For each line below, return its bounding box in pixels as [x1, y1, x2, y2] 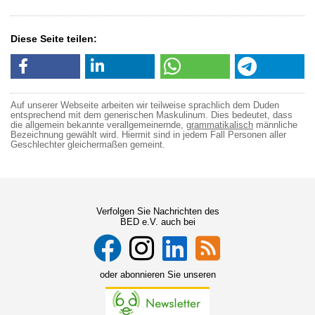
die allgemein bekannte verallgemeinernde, [11, 120, 186, 131]
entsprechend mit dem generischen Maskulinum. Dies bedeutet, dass [11, 110, 292, 121]
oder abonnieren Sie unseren [99, 269, 216, 281]
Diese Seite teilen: [11, 33, 97, 45]
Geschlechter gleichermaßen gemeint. [11, 140, 165, 150]
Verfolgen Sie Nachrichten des [96, 206, 219, 217]
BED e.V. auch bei [120, 217, 195, 228]
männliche [253, 120, 297, 131]
